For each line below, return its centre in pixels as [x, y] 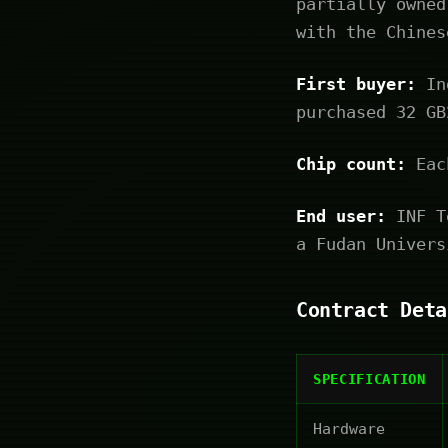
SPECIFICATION [369, 379]
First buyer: [356, 84]
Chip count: [351, 164]
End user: [341, 216]
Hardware [349, 429]
